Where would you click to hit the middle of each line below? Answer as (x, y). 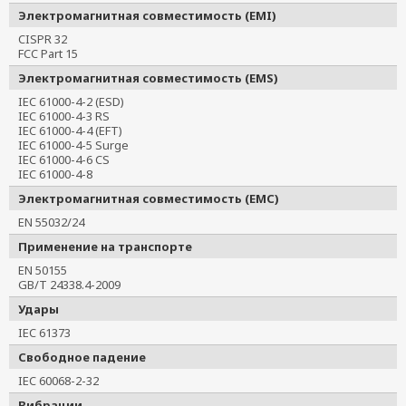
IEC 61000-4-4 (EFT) (76, 130)
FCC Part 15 (54, 53)
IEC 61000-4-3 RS (70, 116)
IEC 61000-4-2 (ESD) (77, 101)
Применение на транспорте (105, 246)
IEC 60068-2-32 (64, 381)
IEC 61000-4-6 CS (70, 159)
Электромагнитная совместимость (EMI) (147, 15)
